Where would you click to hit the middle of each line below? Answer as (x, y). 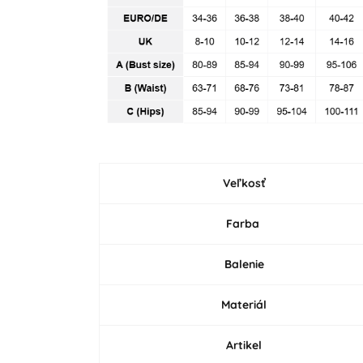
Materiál (244, 304)
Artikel (243, 345)
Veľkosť (242, 183)
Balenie (244, 264)
